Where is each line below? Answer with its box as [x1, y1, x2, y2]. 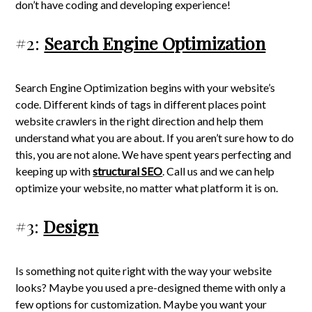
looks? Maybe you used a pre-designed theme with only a [15, 281, 286, 294]
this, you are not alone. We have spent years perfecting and [15, 148, 292, 161]
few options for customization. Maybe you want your [15, 297, 267, 311]
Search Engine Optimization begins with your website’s [15, 81, 276, 94]
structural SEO [93, 164, 163, 178]
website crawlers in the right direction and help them [15, 114, 264, 127]
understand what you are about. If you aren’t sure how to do [15, 131, 295, 144]
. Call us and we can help [162, 164, 275, 178]
